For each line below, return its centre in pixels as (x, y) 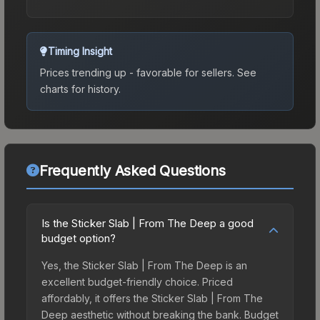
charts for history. (80, 89)
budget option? (79, 238)
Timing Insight (80, 51)
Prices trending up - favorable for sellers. (137, 72)
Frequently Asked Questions (132, 170)
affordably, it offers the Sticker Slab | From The (152, 298)
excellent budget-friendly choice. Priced (137, 281)
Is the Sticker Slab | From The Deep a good (147, 223)
